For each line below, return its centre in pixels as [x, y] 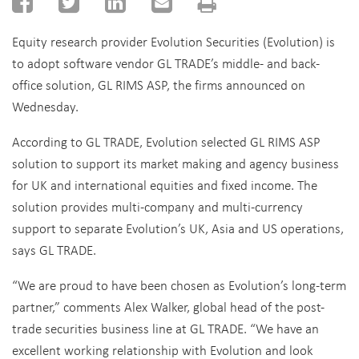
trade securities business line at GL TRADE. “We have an [165, 328]
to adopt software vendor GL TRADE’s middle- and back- [166, 63]
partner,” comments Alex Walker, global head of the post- [168, 307]
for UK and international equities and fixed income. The [165, 185]
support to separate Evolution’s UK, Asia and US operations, [178, 228]
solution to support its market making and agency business [175, 163]
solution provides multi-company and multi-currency [157, 206]
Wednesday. [45, 106]
